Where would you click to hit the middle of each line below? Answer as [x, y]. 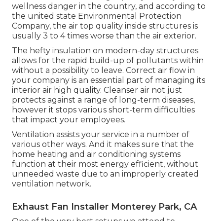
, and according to [170, 6]
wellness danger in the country [74, 6]
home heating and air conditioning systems [96, 154]
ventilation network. [52, 184]
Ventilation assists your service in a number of [101, 134]
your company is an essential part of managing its [109, 80]
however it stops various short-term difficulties [103, 110]
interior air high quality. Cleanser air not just [97, 90]
